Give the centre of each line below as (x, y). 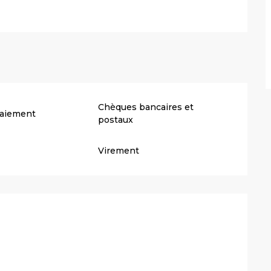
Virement (119, 151)
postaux (116, 120)
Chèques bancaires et (146, 107)
